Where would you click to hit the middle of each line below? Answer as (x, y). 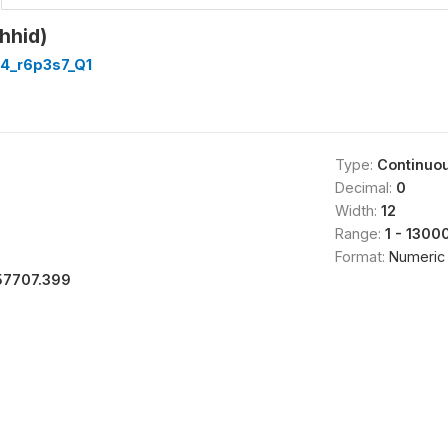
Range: (359, 233)
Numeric (416, 256)
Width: (357, 210)
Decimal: (365, 187)
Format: (361, 256)
